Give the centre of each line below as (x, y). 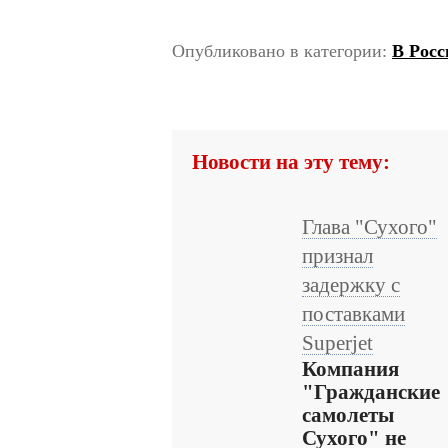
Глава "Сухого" (369, 227)
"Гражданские (371, 392)
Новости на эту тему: (291, 162)
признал (337, 256)
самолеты (348, 415)
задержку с (351, 285)
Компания (350, 369)
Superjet (337, 343)
